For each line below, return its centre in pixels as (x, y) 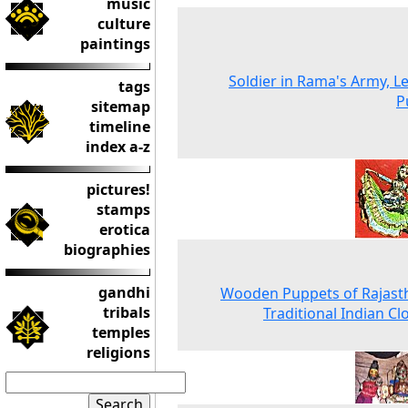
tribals (127, 312)
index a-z (118, 147)
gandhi (124, 292)
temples (121, 332)
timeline (120, 127)
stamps (123, 209)
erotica (125, 229)
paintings (115, 44)
